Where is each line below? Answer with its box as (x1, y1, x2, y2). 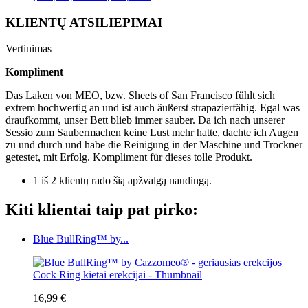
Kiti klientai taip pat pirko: (5, 201, 198, 219)
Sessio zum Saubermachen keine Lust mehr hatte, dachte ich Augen (5, 126, 298, 139)
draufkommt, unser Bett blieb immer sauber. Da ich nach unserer (5, 114, 285, 126)
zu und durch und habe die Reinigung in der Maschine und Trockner (5, 139, 302, 151)
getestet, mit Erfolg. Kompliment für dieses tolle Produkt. (5, 151, 252, 164)
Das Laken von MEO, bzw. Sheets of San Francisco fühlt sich (5, 89, 275, 102)
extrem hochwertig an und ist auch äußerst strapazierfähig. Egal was (5, 102, 300, 114)
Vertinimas (5, 43, 54, 55)
